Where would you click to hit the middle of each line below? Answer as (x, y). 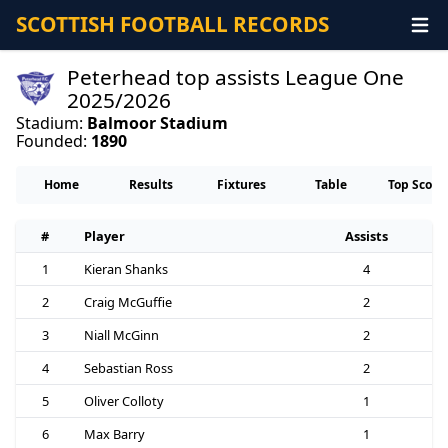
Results (151, 185)
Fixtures (241, 185)
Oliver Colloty (123, 401)
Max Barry (114, 434)
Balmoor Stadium (157, 122)
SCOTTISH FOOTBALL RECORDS (172, 24)
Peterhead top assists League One (236, 76)
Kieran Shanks (125, 269)
